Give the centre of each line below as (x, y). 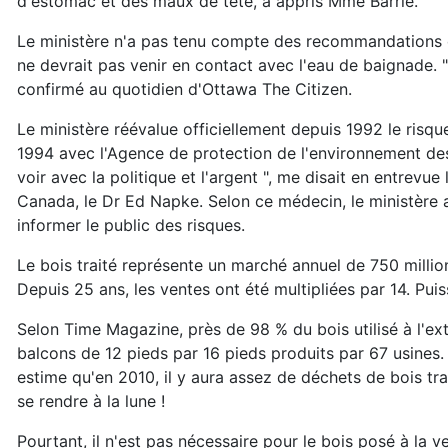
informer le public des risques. (131, 225)
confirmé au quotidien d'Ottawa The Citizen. (184, 89)
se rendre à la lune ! (91, 401)
